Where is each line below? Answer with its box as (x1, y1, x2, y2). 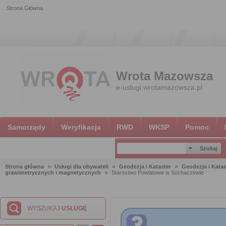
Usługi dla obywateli (54, 163, 108, 169)
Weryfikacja (61, 123, 101, 131)
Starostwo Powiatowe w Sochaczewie (111, 169, 204, 176)
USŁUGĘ (62, 205, 87, 212)
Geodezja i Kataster (119, 163, 171, 169)
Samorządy (8, 123, 45, 131)
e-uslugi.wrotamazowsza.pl (116, 83, 202, 91)
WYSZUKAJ (27, 205, 62, 212)
